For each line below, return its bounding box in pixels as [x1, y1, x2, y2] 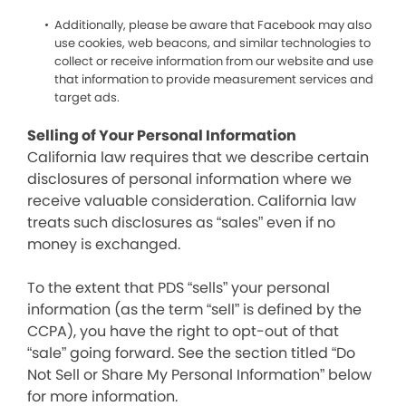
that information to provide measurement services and [54, 71, 373, 88]
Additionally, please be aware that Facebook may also [54, 16, 372, 34]
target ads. [54, 89, 120, 106]
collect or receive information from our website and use [54, 53, 373, 70]
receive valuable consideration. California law [27, 190, 356, 211]
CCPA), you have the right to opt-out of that [27, 321, 339, 342]
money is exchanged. [27, 234, 180, 255]
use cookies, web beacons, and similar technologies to [54, 34, 371, 52]
